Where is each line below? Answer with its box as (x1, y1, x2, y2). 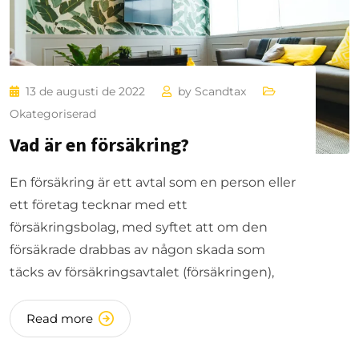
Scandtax (195, 83, 246, 99)
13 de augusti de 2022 (26, 83, 148, 99)
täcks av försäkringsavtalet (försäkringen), (10, 264, 274, 280)
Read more (26, 310, 93, 326)
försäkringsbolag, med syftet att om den (10, 219, 268, 235)
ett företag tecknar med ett (10, 196, 188, 212)
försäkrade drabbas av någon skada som (10, 241, 265, 257)
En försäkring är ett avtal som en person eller (10, 174, 296, 190)
